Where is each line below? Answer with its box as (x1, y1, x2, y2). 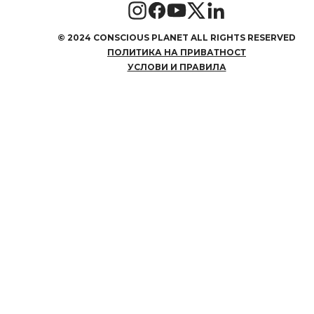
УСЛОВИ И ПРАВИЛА (127, 62, 226, 73)
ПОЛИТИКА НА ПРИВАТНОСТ (107, 47, 246, 58)
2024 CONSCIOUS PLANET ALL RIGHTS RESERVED (67, 32, 296, 43)
